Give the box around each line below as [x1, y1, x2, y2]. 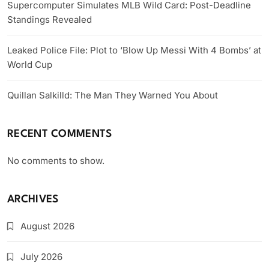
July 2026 [20, 251, 62, 263]
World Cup [7, 59, 52, 71]
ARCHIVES [7, 195, 59, 205]
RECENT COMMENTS [7, 129, 112, 140]
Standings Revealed [7, 14, 92, 26]
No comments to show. [7, 155, 104, 167]
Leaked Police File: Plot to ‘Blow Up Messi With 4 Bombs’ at [7, 44, 261, 56]
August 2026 [20, 220, 74, 232]
